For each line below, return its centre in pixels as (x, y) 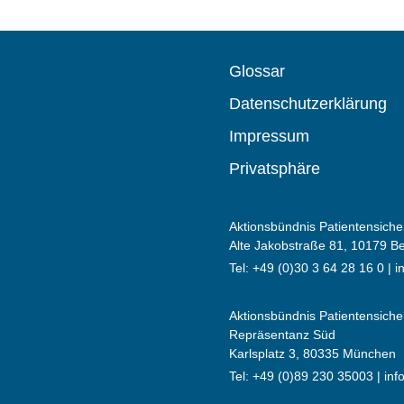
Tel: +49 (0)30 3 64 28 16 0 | (312, 267)
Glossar (257, 71)
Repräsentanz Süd (282, 335)
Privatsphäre (274, 168)
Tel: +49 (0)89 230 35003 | (306, 376)
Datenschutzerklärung (308, 103)
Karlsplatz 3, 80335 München (312, 354)
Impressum (269, 136)
